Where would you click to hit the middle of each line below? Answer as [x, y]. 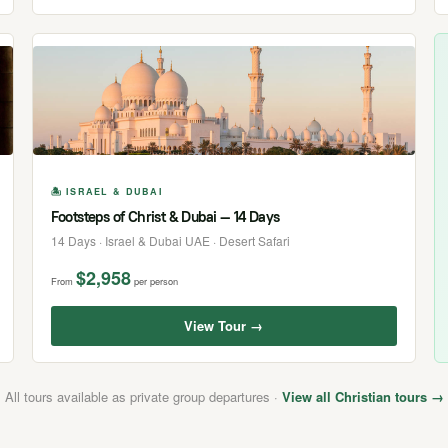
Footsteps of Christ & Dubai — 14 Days [165, 217]
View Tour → [224, 326]
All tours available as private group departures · [143, 397]
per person [155, 281]
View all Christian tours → [362, 397]
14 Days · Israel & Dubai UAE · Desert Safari [170, 241]
